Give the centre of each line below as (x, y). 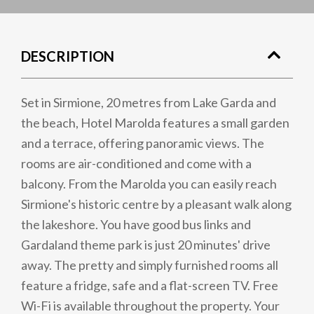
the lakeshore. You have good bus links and (136, 224)
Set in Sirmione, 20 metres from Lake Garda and (149, 102)
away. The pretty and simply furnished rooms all (150, 265)
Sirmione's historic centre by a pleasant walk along (156, 204)
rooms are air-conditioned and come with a (136, 163)
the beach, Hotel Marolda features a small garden (155, 123)
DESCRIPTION (68, 56)
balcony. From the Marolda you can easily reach (149, 184)
